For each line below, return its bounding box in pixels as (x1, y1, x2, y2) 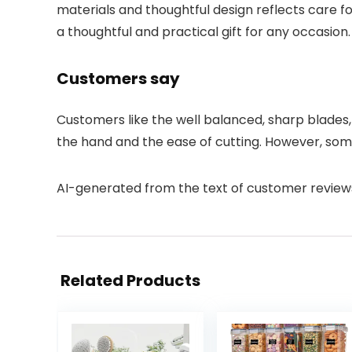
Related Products (60, 269, 200, 291)
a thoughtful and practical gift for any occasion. (57, 23, 350, 41)
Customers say (57, 68, 180, 90)
